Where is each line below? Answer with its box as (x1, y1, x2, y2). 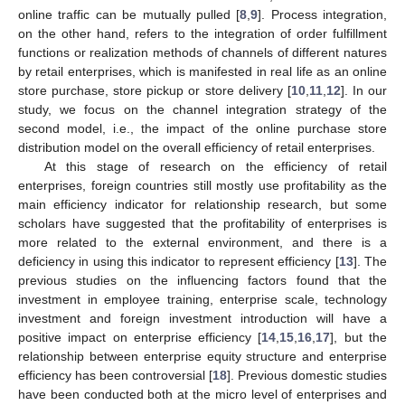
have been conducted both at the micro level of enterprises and (18, 386, 387, 401)
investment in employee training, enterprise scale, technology (18, 291, 387, 306)
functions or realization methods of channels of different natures (18, 44, 387, 60)
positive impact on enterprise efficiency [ (18, 329, 262, 344)
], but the (330, 329, 388, 344)
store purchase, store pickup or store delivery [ (18, 82, 291, 98)
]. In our (340, 82, 388, 98)
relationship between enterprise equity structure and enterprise (18, 348, 387, 363)
